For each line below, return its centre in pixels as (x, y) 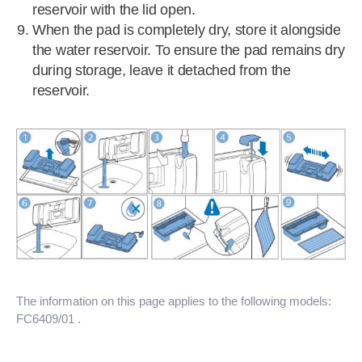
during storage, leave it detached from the (162, 70)
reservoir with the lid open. (114, 10)
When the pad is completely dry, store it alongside (187, 30)
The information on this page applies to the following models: (174, 301)
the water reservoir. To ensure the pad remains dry (189, 50)
